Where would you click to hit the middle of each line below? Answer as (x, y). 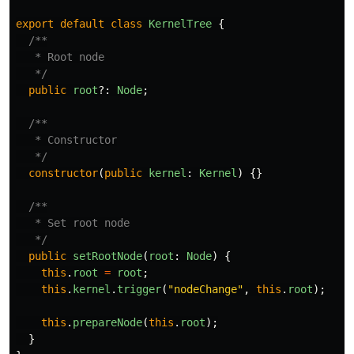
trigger (139, 290)
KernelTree (180, 24)
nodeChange (205, 290)
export (35, 24)
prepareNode (107, 323)
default (82, 24)
